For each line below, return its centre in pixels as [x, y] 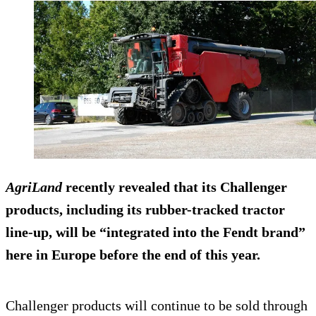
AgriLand [34, 187]
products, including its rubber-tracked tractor [145, 209]
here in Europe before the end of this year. [133, 254]
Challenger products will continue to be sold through [157, 305]
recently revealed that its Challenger [175, 187]
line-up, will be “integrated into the [114, 232]
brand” [282, 232]
